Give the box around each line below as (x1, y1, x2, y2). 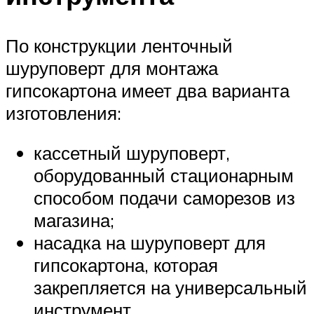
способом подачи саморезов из (34, 186, 295, 210)
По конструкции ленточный (6, 34, 233, 57)
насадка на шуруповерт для (34, 231, 266, 254)
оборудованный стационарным (34, 164, 294, 187)
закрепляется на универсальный (34, 276, 307, 299)
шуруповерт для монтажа (6, 56, 218, 79)
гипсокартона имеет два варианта (6, 78, 289, 102)
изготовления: (6, 101, 121, 124)
